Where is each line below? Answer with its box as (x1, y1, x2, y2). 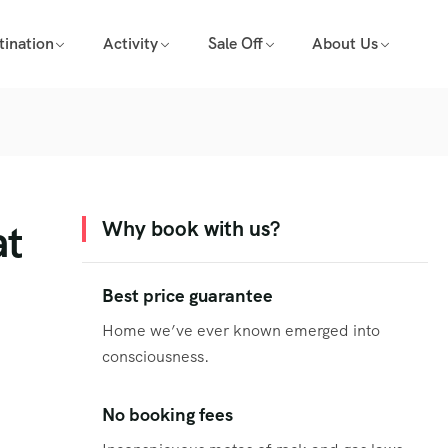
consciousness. (102, 346, 209, 368)
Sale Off (207, 33, 263, 54)
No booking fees (102, 403, 233, 428)
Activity (103, 33, 159, 54)
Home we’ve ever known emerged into (102, 320, 380, 342)
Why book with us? (102, 215, 280, 242)
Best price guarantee (102, 284, 273, 308)
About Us (312, 33, 379, 54)
